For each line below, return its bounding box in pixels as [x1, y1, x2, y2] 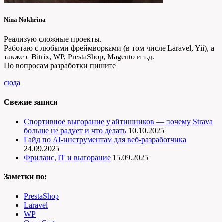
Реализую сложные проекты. [4, 34, 102, 43]
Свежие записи [4, 98, 57, 107]
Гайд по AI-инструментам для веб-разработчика [24, 135, 186, 144]
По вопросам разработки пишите [4, 61, 116, 70]
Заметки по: [4, 172, 47, 181]
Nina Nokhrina [4, 15, 46, 23]
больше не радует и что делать [24, 126, 126, 135]
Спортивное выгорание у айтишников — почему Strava [24, 117, 213, 126]
